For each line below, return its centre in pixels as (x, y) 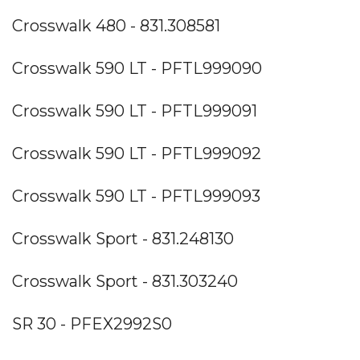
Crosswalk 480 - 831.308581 (116, 25)
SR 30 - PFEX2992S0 (92, 323)
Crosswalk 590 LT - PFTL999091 (135, 110)
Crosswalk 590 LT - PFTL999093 (136, 196)
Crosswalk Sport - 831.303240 (125, 281)
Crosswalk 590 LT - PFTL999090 (137, 68)
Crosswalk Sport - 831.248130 (123, 238)
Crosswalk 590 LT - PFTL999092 (137, 153)
